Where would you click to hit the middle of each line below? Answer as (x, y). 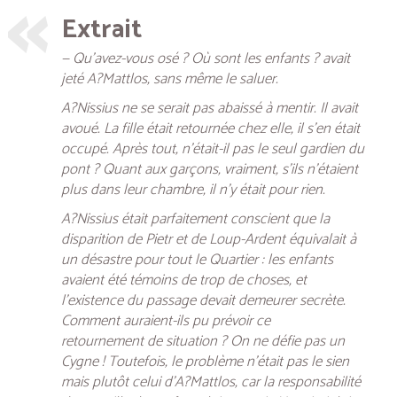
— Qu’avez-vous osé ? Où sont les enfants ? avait (206, 58)
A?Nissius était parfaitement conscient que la (195, 219)
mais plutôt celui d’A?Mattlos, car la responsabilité (211, 382)
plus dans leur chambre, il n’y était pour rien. (193, 190)
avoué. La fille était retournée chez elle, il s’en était (210, 128)
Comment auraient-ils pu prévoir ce (166, 321)
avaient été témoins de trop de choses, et (184, 280)
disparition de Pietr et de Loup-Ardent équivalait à (209, 239)
